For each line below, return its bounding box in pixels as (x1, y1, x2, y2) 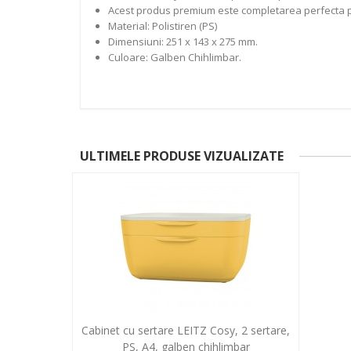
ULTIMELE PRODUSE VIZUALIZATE (80, 147, 284, 165)
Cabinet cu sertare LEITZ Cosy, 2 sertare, (81, 322, 290, 338)
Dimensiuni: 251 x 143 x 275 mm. (107, 34, 258, 49)
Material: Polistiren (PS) (107, 18, 217, 33)
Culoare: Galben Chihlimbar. (107, 49, 241, 64)
